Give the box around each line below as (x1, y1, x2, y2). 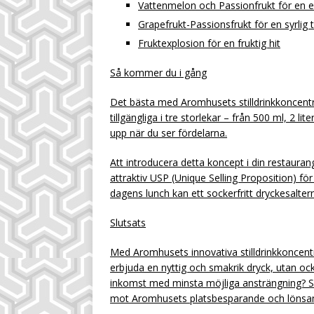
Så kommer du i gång (110, 66, 207, 79)
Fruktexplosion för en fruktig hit (138, 36, 280, 50)
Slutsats (110, 216, 146, 229)
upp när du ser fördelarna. (110, 126, 227, 139)
